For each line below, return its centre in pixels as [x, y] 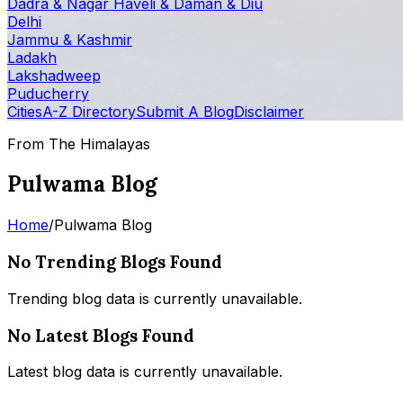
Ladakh [32, 57]
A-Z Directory [89, 111]
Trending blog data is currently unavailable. [155, 298]
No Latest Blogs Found [101, 335]
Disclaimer [269, 111]
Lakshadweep [54, 75]
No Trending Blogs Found [115, 262]
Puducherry [48, 93]
